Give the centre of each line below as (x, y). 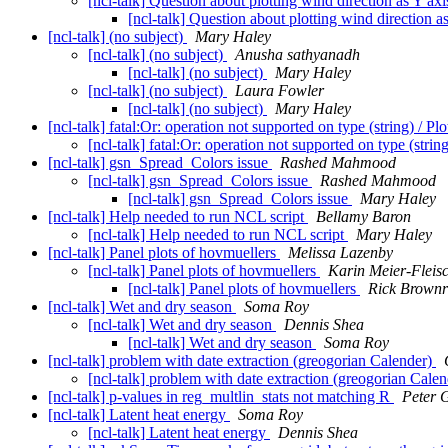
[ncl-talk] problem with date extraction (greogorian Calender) (242, 361)
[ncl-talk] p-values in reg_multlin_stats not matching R (221, 397)
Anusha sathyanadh (297, 55)
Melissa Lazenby (340, 253)
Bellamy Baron (363, 217)
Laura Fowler (279, 91)
